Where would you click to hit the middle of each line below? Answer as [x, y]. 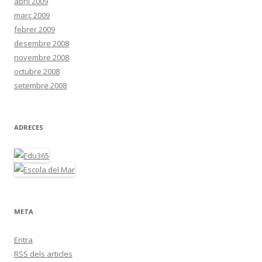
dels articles [50, 254]
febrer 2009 [35, 29]
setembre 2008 [40, 85]
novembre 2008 [42, 57]
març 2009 [32, 15]
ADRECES [29, 127]
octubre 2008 [37, 71]
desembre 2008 [42, 43]
